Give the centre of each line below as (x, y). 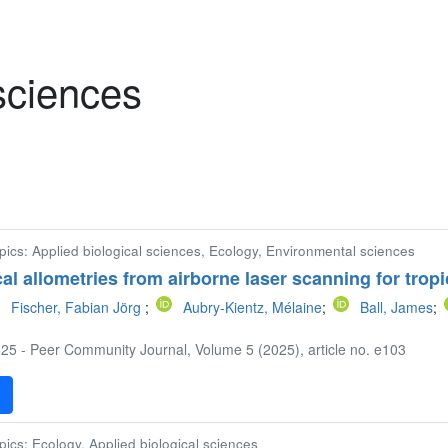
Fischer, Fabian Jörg (78, 307)
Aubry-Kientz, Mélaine (253, 307)
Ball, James (397, 307)
